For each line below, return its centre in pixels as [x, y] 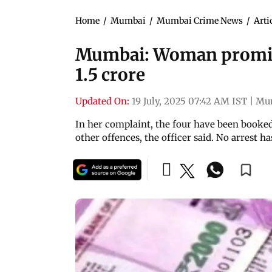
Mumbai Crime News [200, 20]
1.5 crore [110, 74]
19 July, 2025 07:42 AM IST [189, 101]
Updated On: [102, 101]
